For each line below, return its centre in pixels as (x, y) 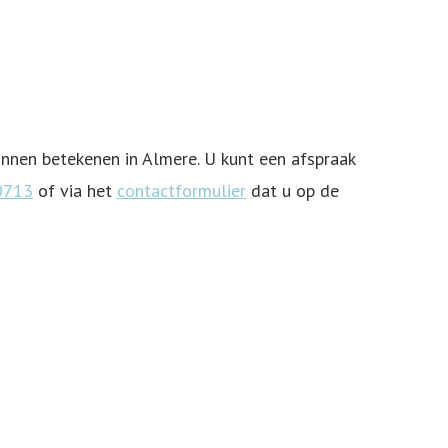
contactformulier (181, 190)
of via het (75, 190)
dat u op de (292, 190)
